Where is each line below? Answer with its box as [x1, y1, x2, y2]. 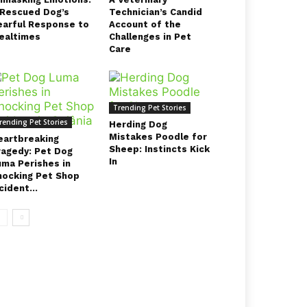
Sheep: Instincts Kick [108, 144, 210, 154]
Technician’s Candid [108, 7, 202, 17]
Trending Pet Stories [112, 103, 186, 112]
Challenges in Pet [108, 32, 191, 42]
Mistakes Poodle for [108, 132, 207, 142]
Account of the [108, 19, 181, 29]
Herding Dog [108, 119, 167, 130]
